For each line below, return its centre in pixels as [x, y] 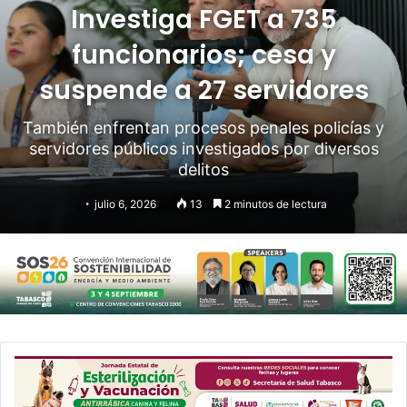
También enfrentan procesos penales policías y [203, 127]
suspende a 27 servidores [203, 90]
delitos [203, 169]
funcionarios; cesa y [203, 55]
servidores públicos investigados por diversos [203, 148]
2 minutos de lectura [274, 203]
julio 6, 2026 [125, 203]
